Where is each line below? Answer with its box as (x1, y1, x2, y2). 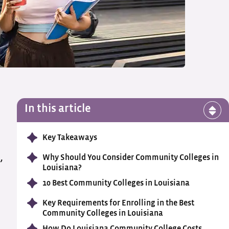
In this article (25, 103, 91, 114)
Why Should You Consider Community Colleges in (42, 153, 219, 162)
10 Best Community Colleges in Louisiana (42, 179, 190, 187)
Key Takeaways (42, 133, 97, 142)
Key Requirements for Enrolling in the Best (42, 199, 194, 207)
